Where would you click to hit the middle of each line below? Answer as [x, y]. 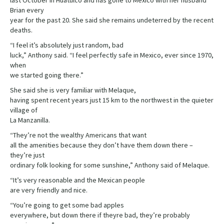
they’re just [27, 155]
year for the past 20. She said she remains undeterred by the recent [112, 20]
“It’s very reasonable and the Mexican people [77, 180]
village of [24, 110]
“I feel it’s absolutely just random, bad [67, 45]
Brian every [27, 10]
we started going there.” [47, 75]
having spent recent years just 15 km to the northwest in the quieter [112, 100]
